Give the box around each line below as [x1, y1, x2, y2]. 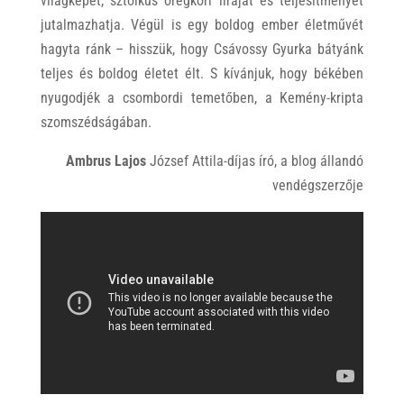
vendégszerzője [272, 177, 364, 195]
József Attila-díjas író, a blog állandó [146, 152, 364, 170]
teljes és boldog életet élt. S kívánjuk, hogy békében [40, 65, 364, 83]
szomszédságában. [40, 114, 151, 132]
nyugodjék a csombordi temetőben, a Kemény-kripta [40, 89, 364, 107]
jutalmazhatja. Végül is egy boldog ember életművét [40, 16, 364, 34]
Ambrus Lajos [66, 152, 147, 170]
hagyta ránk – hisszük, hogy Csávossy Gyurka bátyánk [40, 41, 364, 59]
